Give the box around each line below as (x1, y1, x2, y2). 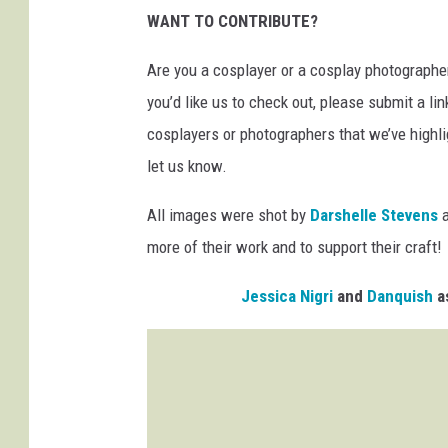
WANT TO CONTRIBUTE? (147, 11, 318, 32)
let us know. (147, 156, 227, 177)
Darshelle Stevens (310, 205, 438, 226)
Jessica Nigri (240, 286, 333, 307)
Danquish (366, 286, 433, 307)
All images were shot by (147, 205, 310, 226)
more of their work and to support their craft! (147, 237, 442, 258)
